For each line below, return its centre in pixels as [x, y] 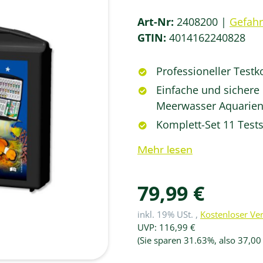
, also [226, 240]
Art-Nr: [157, 22]
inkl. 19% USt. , [169, 214]
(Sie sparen [161, 240]
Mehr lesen [165, 150]
